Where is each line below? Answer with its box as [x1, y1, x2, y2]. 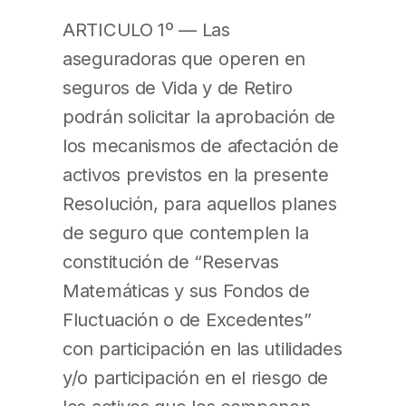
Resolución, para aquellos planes [63, 192, 337, 216]
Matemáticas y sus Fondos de [63, 279, 310, 303]
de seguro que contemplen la [63, 221, 309, 245]
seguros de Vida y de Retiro [63, 76, 293, 100]
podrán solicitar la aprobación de [63, 105, 336, 129]
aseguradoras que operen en [63, 47, 306, 71]
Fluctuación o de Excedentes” [63, 308, 312, 332]
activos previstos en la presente [63, 163, 329, 187]
